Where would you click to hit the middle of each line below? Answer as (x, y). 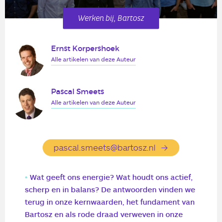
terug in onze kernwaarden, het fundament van (110, 201)
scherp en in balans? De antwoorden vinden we (110, 189)
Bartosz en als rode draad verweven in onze (104, 214)
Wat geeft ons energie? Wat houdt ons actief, (111, 177)
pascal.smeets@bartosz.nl (105, 147)
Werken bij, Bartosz (111, 18)
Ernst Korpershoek (85, 48)
